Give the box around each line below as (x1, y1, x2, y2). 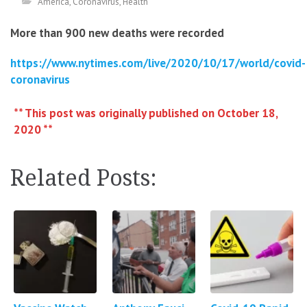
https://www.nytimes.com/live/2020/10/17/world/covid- (10, 56, 306, 71)
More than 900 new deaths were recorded (10, 25, 224, 40)
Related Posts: (10, 164, 157, 191)
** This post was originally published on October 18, (14, 106, 278, 121)
